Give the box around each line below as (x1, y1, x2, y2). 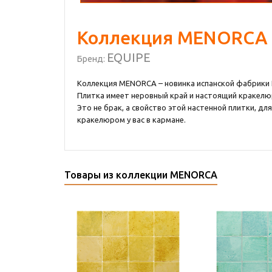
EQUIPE (107, 50, 151, 64)
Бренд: (77, 54, 107, 64)
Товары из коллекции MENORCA (64, 169, 217, 180)
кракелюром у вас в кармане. (77, 115, 186, 124)
